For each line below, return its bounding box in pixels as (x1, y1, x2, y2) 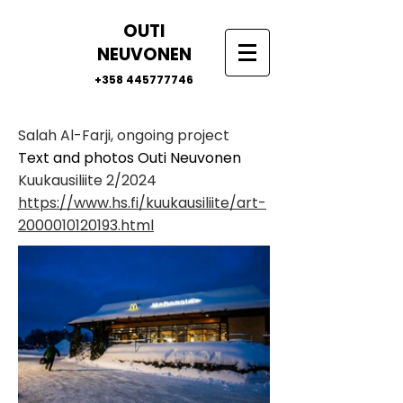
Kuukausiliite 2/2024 (18, 170, 157, 191)
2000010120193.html (18, 215, 154, 236)
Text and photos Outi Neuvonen (18, 148, 241, 168)
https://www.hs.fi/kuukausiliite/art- (18, 193, 266, 213)
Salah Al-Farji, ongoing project (18, 125, 229, 146)
